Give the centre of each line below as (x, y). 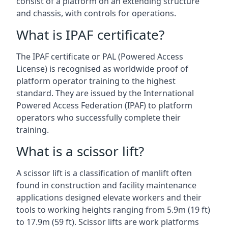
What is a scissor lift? (80, 151)
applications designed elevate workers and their (109, 197)
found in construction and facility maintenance (106, 185)
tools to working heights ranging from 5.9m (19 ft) (113, 209)
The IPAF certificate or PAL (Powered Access (100, 56)
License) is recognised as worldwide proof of (102, 68)
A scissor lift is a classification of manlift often (104, 173)
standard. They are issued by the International (105, 93)
